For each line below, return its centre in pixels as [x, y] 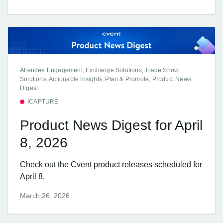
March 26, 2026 [45, 196]
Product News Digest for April [111, 125]
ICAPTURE [43, 102]
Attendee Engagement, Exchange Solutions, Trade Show [100, 70]
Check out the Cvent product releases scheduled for [111, 164]
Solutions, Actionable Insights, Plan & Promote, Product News [106, 79]
